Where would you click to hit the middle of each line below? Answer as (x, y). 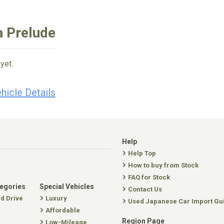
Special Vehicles (67, 186)
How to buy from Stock (163, 165)
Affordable (63, 210)
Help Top (142, 153)
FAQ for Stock (149, 177)
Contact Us (145, 189)
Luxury (56, 198)
